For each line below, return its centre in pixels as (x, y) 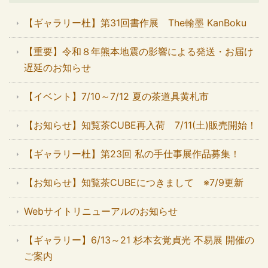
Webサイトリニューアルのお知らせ (101, 211)
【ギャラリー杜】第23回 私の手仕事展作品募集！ (132, 153)
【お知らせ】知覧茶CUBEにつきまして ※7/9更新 (134, 182)
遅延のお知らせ (57, 67)
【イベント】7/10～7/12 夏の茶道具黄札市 (116, 96)
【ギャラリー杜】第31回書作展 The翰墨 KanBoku (140, 22)
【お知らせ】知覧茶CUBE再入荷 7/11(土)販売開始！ (140, 125)
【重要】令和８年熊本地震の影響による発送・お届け (139, 51)
